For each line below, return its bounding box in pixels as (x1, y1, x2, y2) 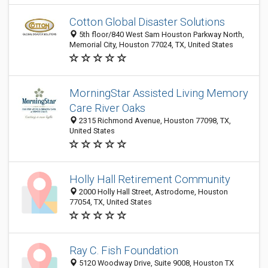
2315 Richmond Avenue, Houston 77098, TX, (77, 116, 231, 125)
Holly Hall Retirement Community (69, 173, 230, 185)
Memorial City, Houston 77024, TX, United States (69, 40, 233, 49)
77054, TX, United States (69, 197, 152, 206)
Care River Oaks (69, 102, 145, 114)
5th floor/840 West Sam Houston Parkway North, (77, 30, 244, 39)
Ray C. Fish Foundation (69, 244, 178, 257)
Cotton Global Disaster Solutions (69, 16, 225, 28)
